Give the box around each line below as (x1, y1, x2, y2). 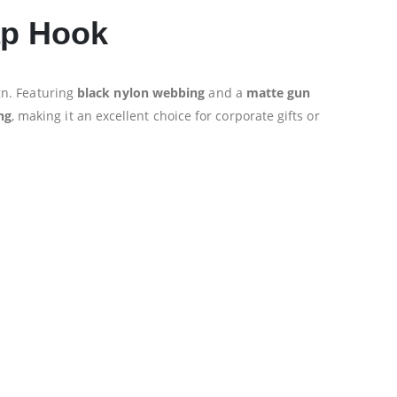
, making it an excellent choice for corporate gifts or (11, 106, 320, 124)
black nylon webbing (77, 83, 206, 101)
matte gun (245, 83, 311, 101)
